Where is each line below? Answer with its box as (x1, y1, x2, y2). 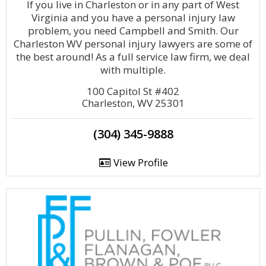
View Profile (110, 156, 168, 169)
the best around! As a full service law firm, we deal (16, 50, 250, 64)
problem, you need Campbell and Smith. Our (27, 24, 239, 37)
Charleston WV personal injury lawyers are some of (14, 37, 252, 50)
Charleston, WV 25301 (81, 96, 185, 110)
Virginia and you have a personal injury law (31, 11, 235, 24)
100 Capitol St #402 (87, 84, 179, 98)
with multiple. (100, 63, 166, 77)
